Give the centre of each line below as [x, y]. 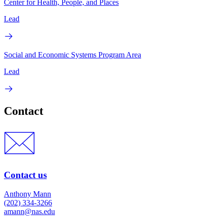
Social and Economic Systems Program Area [73, 54]
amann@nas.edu [29, 211]
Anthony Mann [27, 194]
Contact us [25, 175]
